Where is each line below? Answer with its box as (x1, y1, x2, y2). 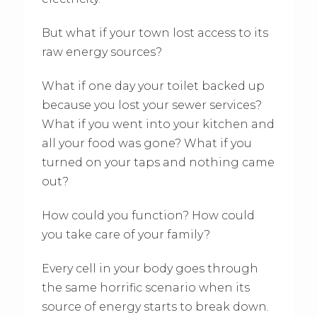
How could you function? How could (41, 209, 255, 223)
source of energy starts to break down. (41, 300, 269, 314)
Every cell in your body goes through (41, 262, 258, 276)
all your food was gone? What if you (41, 137, 252, 151)
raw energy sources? (41, 45, 162, 59)
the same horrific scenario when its (41, 281, 250, 295)
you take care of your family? (41, 228, 210, 242)
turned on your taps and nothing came (41, 156, 275, 170)
